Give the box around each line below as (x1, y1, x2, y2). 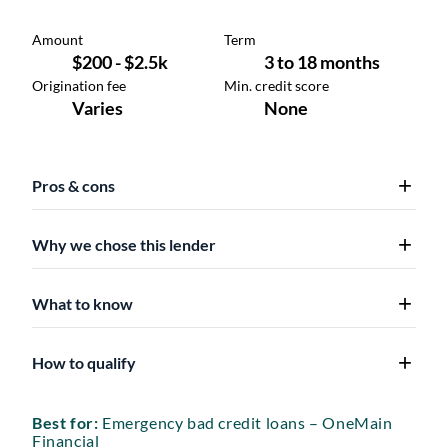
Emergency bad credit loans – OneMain (98, 413, 393, 433)
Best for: (32, 413, 99, 433)
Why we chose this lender (32, 235, 216, 255)
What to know (32, 294, 133, 314)
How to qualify (32, 353, 136, 373)
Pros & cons (32, 176, 115, 196)
